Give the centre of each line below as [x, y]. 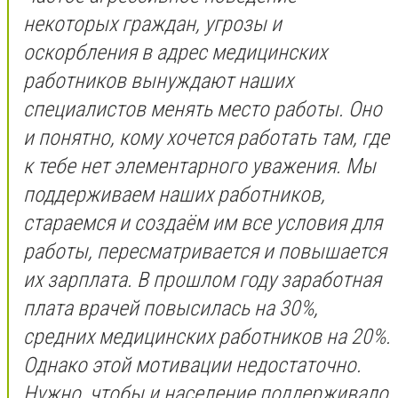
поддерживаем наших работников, [174, 194]
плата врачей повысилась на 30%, [171, 308]
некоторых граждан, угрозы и [152, 24]
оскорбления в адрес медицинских [175, 52]
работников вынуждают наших [158, 80]
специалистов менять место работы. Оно [203, 109]
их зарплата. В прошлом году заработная [202, 279]
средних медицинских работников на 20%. [207, 336]
